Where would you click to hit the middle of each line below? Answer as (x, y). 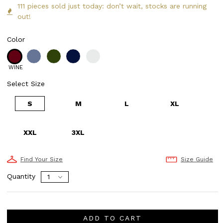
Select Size (26, 84)
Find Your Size (42, 160)
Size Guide (197, 160)
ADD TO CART (112, 218)
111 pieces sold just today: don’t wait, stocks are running (112, 6)
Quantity (21, 176)
